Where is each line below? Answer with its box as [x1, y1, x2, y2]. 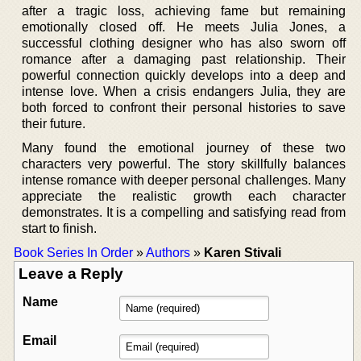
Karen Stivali [204, 245, 281, 259]
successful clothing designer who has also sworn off [22, 35, 346, 50]
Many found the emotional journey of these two [22, 140, 346, 155]
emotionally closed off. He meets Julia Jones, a [22, 19, 346, 34]
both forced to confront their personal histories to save [22, 100, 346, 114]
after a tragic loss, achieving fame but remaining [22, 3, 346, 18]
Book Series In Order [14, 245, 133, 259]
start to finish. [22, 221, 97, 235]
